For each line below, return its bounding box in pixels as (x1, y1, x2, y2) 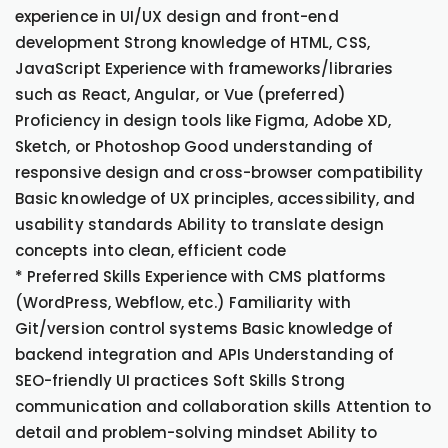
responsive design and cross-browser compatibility (15, 162, 424, 183)
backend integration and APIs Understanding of (15, 344, 394, 365)
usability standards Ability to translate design (15, 214, 385, 235)
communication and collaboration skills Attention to (15, 396, 432, 417)
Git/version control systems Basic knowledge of (15, 318, 393, 339)
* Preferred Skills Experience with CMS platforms (15, 266, 387, 287)
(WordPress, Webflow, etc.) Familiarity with (15, 292, 351, 313)
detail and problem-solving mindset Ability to (15, 422, 377, 443)
